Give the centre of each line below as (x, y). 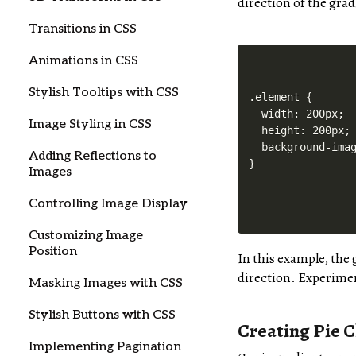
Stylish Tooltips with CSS (104, 93)
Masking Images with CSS (106, 283)
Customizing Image (86, 236)
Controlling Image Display (108, 204)
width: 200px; (297, 113)
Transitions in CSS (83, 29)
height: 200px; (300, 130)
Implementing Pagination (105, 347)
